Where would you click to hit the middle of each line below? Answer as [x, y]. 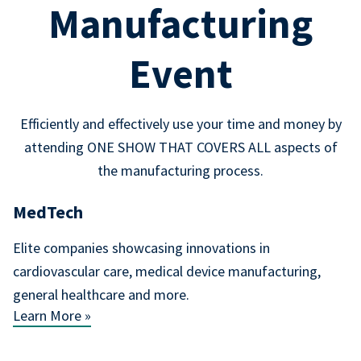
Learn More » [52, 315]
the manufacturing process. [180, 170]
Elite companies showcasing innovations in [141, 248]
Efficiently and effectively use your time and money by [180, 124]
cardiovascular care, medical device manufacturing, [167, 271]
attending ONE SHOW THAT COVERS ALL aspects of [180, 147]
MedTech [48, 212]
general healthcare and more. [102, 295]
